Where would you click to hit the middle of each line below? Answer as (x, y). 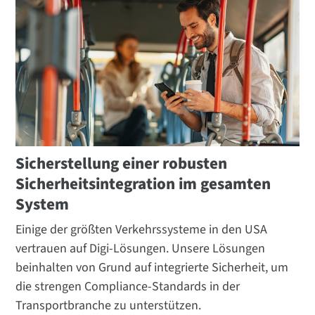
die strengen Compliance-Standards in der (128, 287)
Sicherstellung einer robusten (122, 164)
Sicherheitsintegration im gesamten (143, 184)
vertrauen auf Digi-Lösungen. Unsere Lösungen (141, 249)
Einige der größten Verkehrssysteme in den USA (142, 230)
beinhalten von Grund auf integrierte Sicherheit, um (152, 268)
